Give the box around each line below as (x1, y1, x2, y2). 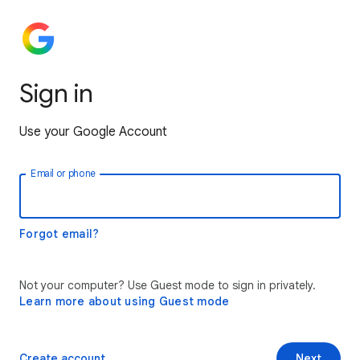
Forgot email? (19, 227, 100, 241)
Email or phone (31, 167, 96, 180)
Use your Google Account (19, 124, 167, 140)
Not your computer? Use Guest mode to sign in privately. (19, 278, 316, 292)
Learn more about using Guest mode (19, 294, 230, 309)
